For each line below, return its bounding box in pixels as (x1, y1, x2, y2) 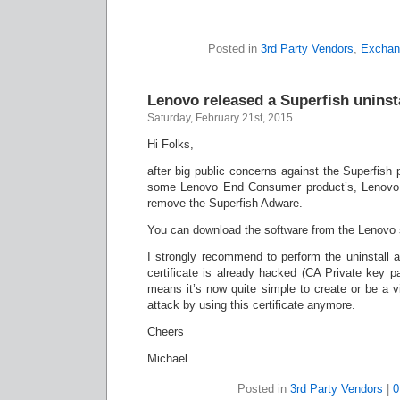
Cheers (147, 325, 184, 338)
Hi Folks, (147, 137, 194, 151)
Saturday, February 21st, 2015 (147, 112, 293, 124)
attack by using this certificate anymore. (147, 298, 355, 312)
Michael (147, 352, 187, 365)
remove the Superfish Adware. (147, 196, 303, 210)
